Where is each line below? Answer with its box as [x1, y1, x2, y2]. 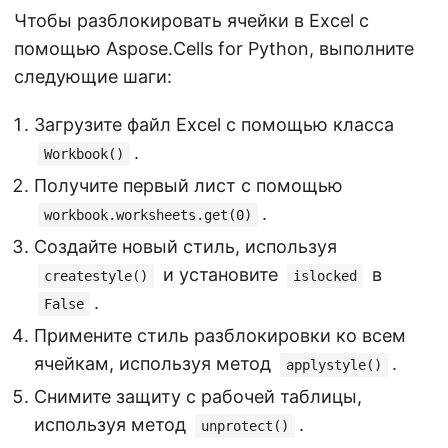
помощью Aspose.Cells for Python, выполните [14, 37, 414, 59]
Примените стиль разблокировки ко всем [34, 324, 406, 346]
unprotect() [201, 417, 289, 434]
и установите [158, 263, 283, 285]
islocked [293, 267, 357, 284]
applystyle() [286, 356, 382, 373]
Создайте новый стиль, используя [34, 235, 337, 257]
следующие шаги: [14, 65, 172, 87]
